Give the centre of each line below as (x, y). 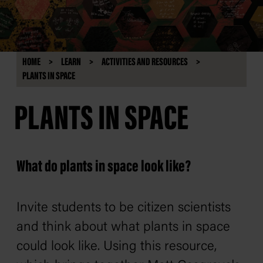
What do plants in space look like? (104, 167)
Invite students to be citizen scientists (124, 208)
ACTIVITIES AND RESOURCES (145, 63)
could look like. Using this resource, (117, 247)
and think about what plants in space (123, 227)
